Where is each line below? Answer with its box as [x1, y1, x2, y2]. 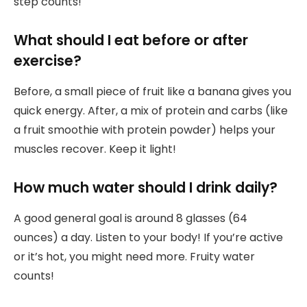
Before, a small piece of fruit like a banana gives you [14, 83, 291, 99]
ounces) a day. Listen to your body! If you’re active [14, 229, 283, 245]
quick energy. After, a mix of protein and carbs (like [14, 102, 288, 119]
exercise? [14, 51, 82, 71]
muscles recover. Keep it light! [14, 140, 176, 157]
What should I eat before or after [14, 30, 248, 51]
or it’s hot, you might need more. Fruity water [14, 248, 255, 265]
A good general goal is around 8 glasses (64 [14, 210, 247, 226]
